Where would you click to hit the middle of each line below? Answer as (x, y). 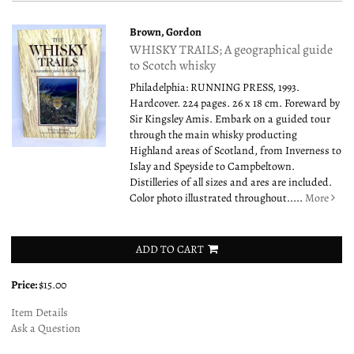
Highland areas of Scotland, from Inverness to (236, 150)
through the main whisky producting (214, 134)
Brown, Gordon (166, 32)
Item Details (40, 312)
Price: (25, 284)
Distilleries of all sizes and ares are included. (231, 182)
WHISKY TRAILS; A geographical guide (232, 49)
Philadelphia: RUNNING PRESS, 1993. (215, 87)
